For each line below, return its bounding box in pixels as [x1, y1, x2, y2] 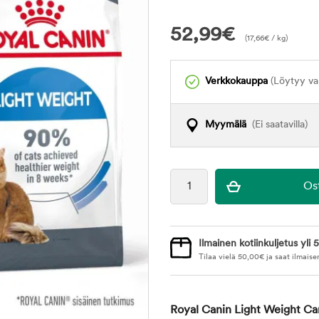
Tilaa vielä [199, 253, 238, 261]
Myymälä [205, 120, 246, 130]
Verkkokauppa [205, 76, 268, 87]
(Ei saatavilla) [246, 120, 308, 130]
